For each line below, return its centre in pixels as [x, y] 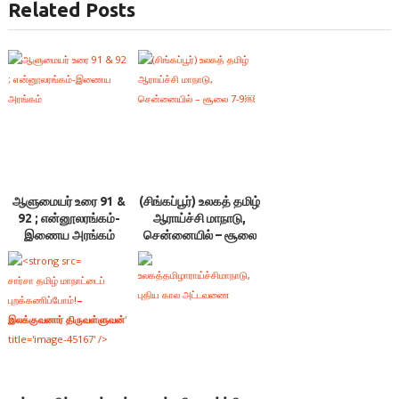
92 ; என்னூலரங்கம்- [69, 219]
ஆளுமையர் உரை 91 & [69, 202]
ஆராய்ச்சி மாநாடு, [200, 219]
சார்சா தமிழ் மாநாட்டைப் [56, 280]
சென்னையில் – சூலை [199, 236]
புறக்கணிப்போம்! [42, 299]
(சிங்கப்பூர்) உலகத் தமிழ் [200, 202]
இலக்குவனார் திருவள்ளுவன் [66, 319]
